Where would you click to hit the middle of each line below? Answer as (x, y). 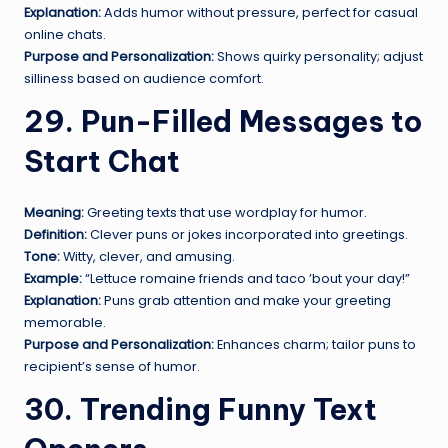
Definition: (55, 234)
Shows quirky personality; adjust (318, 56)
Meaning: (54, 212)
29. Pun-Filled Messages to (223, 121)
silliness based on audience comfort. (144, 78)
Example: (53, 278)
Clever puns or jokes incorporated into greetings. (247, 234)
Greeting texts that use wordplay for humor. (225, 212)
